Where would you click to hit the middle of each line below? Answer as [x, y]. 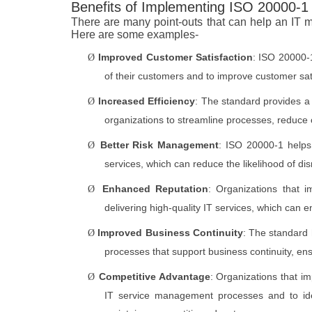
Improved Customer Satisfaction [175, 57]
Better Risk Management [159, 145]
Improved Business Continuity [170, 233]
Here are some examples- [135, 35]
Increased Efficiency [147, 101]
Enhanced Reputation [155, 189]
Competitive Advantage [154, 277]
